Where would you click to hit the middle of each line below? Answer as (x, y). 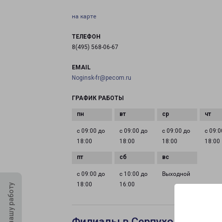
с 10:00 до (134, 174)
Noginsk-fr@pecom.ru (102, 78)
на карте (84, 16)
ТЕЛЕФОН (86, 37)
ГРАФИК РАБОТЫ (98, 98)
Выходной (176, 174)
